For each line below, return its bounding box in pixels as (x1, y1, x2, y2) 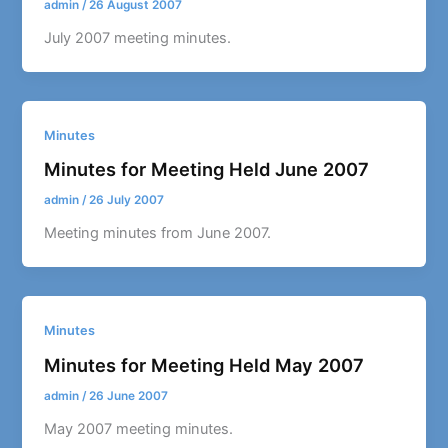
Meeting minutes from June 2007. (44, 224, 272, 243)
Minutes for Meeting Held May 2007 (44, 353, 365, 376)
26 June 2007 (89, 388, 169, 403)
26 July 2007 (89, 193, 165, 208)
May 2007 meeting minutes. (44, 419, 234, 438)
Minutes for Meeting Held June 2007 (44, 158, 370, 181)
